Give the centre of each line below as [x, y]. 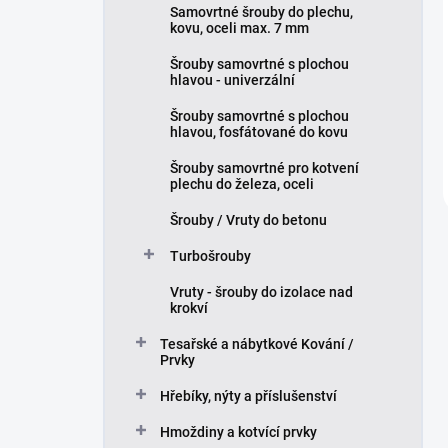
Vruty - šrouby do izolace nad [261, 292]
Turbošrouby [210, 256]
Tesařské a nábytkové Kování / [257, 344]
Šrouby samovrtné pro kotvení [264, 168]
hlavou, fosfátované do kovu [259, 132]
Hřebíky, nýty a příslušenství [248, 396]
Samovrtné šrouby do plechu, [261, 12]
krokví [189, 308]
